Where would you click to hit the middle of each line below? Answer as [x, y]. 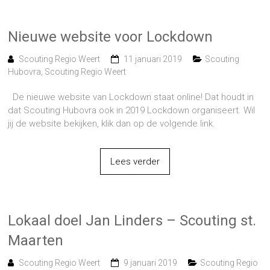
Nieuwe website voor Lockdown [111, 36]
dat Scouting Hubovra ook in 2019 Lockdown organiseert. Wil [132, 110]
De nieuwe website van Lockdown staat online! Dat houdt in [131, 97]
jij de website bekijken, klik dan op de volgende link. [112, 123]
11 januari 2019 [153, 59]
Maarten [36, 240]
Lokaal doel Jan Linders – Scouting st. [132, 220]
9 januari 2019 [151, 262]
